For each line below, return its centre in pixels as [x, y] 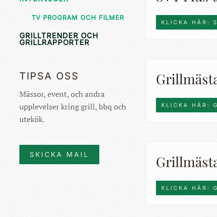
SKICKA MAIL [59, 154]
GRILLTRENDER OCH [59, 35]
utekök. [32, 119]
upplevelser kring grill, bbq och [73, 106]
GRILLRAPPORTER [54, 42]
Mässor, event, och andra [62, 94]
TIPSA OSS [49, 76]
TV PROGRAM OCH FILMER [78, 17]
